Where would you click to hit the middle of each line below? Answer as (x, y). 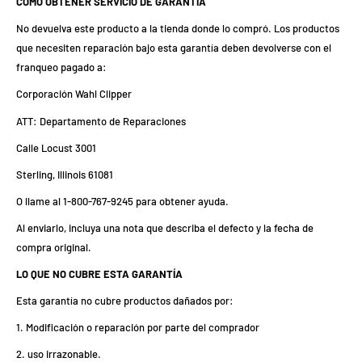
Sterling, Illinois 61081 (65, 174)
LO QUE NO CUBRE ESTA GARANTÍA (99, 274)
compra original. (54, 247)
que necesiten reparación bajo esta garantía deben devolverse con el (174, 48)
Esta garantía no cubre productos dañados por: (125, 301)
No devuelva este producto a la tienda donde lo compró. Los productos (178, 29)
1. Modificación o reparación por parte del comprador (138, 328)
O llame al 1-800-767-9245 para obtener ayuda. (122, 201)
